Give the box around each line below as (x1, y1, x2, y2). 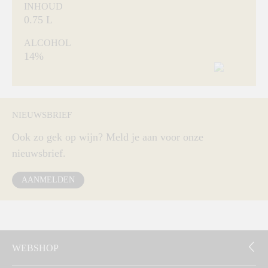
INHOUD (24, 1, 63, 11)
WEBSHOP (12, 242, 59, 253)
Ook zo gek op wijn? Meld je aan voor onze (12, 131, 203, 143)
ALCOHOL (24, 38, 71, 48)
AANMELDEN (22, 175, 75, 184)
